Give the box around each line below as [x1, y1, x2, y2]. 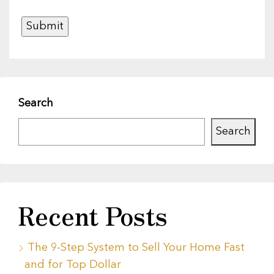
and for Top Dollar [24, 259, 121, 271]
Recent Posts [18, 198, 168, 234]
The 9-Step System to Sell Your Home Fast [28, 242, 245, 254]
